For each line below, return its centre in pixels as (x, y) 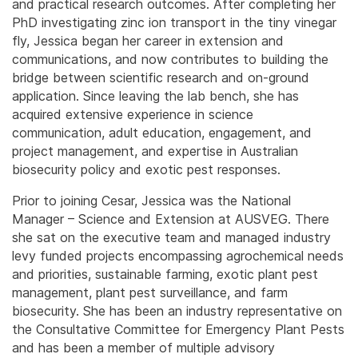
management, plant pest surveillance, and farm (150, 293)
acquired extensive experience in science (133, 115)
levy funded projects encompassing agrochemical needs (178, 256)
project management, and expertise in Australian (155, 151)
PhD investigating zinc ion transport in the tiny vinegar (174, 23)
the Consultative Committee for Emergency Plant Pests (178, 330)
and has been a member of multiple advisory (143, 348)
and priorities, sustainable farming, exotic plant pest (165, 274)
